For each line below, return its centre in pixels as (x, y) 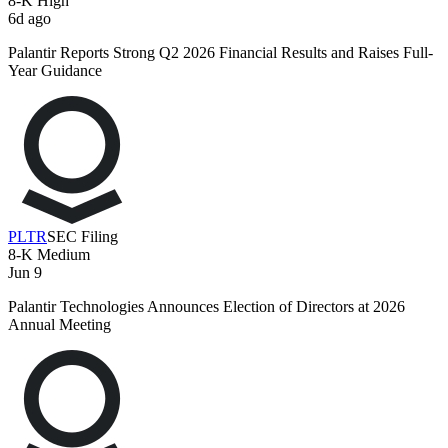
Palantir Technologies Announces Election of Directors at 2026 (206, 307)
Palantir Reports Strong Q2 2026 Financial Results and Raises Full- (220, 53)
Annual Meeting (59, 325)
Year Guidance (55, 71)
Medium (61, 255)
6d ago (29, 19)
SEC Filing (82, 237)
